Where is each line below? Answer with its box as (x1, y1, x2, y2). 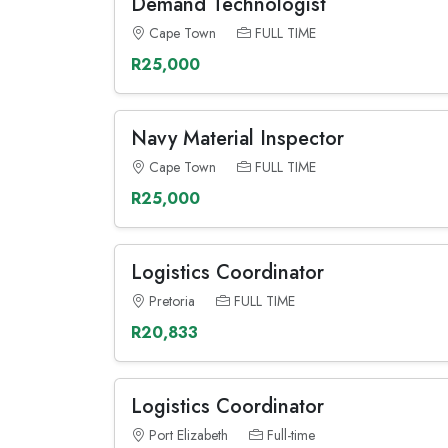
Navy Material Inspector (131, 124, 344, 153)
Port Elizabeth (149, 425, 228, 445)
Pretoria (149, 291, 195, 311)
